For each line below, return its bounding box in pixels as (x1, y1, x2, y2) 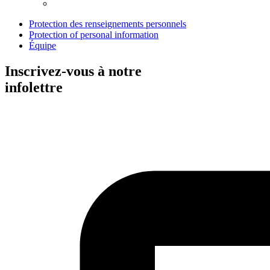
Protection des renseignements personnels (29, 18, 186, 29)
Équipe (29, 40, 56, 51)
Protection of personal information (29, 29, 159, 40)
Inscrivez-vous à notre (5, 63, 142, 79)
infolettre (5, 79, 63, 95)
